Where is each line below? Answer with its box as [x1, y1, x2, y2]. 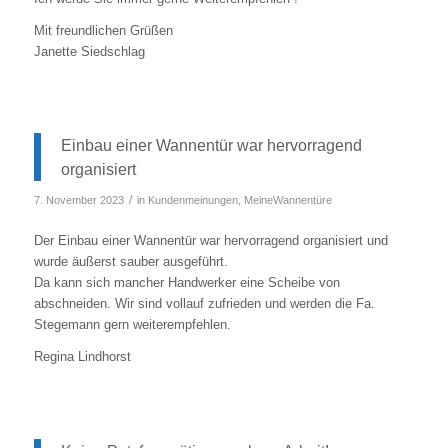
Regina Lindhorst [33, 349, 131, 365]
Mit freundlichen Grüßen [33, 23, 173, 39]
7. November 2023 [33, 194, 124, 207]
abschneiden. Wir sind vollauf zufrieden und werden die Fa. [33, 296, 375, 312]
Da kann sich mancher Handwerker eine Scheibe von [33, 275, 340, 291]
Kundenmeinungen [147, 194, 238, 207]
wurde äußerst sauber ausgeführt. [33, 254, 228, 270]
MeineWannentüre [243, 194, 332, 207]
